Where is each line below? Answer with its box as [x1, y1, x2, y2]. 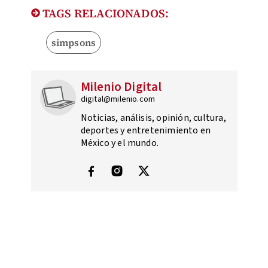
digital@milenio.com [80, 93, 156, 106]
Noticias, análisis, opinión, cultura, [80, 111, 226, 125]
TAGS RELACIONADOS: [39, 5, 169, 22]
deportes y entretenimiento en [80, 124, 211, 138]
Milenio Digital [80, 78, 162, 96]
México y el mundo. [80, 136, 159, 150]
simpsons [51, 36, 96, 50]
